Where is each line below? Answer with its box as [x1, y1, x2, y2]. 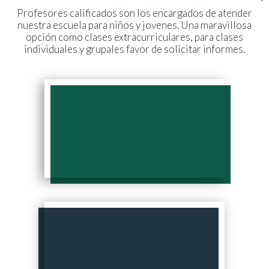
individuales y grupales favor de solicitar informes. [24, 43, 245, 55]
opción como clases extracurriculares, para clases [26, 31, 243, 43]
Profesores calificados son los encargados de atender [17, 7, 252, 19]
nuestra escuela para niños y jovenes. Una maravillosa [17, 19, 252, 31]
